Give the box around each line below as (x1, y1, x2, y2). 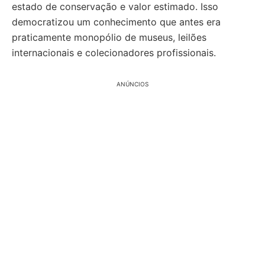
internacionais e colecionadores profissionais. (12, 46, 216, 59)
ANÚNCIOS (117, 80, 148, 88)
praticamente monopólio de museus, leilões (12, 31, 206, 43)
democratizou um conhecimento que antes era (12, 15, 221, 28)
